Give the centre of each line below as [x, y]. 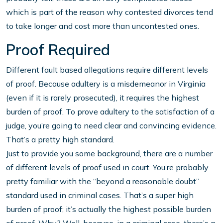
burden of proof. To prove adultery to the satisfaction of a [110, 112]
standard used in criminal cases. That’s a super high [100, 195]
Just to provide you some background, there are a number [109, 154]
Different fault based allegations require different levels [107, 70]
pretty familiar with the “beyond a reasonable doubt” [103, 181]
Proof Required [58, 50]
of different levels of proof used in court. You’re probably [107, 167]
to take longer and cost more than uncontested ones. [103, 26]
